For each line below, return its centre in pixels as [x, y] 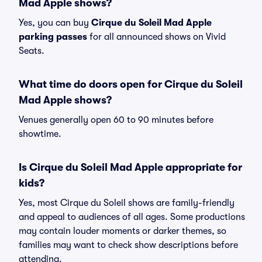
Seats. [32, 51]
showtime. [40, 134]
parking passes [53, 37]
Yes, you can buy [55, 23]
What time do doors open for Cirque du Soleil [131, 84]
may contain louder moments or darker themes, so [123, 231]
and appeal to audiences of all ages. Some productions [132, 217]
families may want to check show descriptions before [128, 245]
